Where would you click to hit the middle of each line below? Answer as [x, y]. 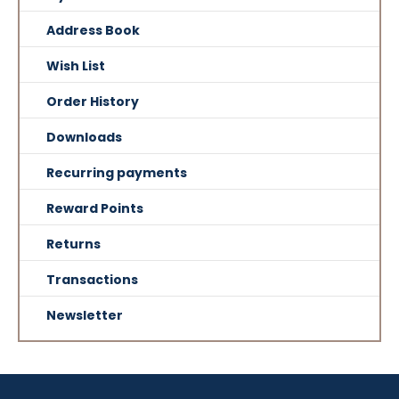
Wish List [76, 66]
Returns [73, 244]
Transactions [92, 280]
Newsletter [85, 315]
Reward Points [95, 208]
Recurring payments [117, 173]
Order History [93, 102]
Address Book [93, 30]
